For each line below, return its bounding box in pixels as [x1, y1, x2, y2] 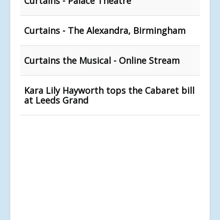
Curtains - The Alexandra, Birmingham [24, 24, 186, 36]
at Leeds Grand [24, 94, 88, 106]
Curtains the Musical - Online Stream [24, 54, 180, 66]
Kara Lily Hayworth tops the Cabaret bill [24, 84, 194, 96]
